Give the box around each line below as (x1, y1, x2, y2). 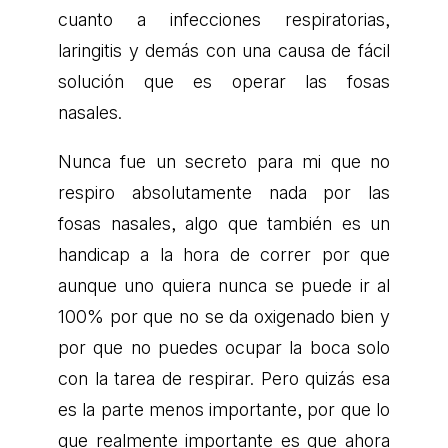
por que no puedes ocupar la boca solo (58, 336, 390, 358)
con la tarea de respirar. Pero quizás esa (58, 367, 390, 389)
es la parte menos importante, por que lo (58, 398, 390, 420)
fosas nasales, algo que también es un (58, 212, 390, 234)
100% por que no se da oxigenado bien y (58, 305, 390, 327)
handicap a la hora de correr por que (58, 243, 390, 265)
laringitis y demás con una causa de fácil (58, 39, 390, 61)
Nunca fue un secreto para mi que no (58, 150, 390, 172)
